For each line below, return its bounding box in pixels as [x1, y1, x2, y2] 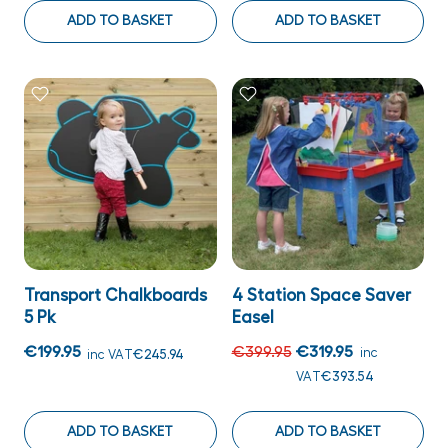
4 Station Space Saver [231, 287, 411, 304]
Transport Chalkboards [24, 287, 207, 304]
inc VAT [87, 348, 133, 361]
